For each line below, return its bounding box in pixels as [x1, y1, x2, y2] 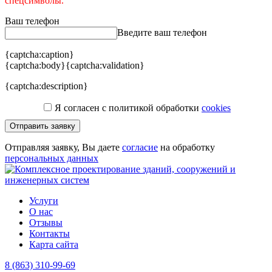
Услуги [29, 195, 58, 206]
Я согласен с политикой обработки [55, 103, 202, 114]
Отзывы [29, 217, 63, 228]
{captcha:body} [5, 60, 66, 71]
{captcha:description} [5, 81, 88, 92]
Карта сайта [29, 239, 78, 250]
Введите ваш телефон [117, 27, 207, 38]
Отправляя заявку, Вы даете [5, 142, 122, 153]
